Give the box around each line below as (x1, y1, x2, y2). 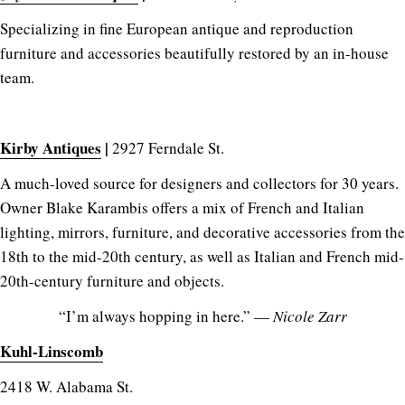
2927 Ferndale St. (112, 137, 224, 158)
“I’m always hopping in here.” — (58, 305, 273, 326)
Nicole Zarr (272, 305, 347, 326)
